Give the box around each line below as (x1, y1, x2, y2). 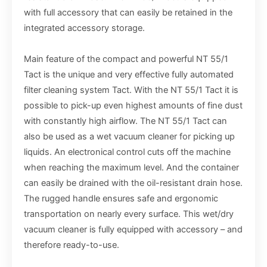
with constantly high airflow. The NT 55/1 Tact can (24, 115, 227, 126)
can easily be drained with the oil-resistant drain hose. (24, 177, 243, 188)
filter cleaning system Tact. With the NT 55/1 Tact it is (24, 84, 238, 95)
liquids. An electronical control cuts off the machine (24, 146, 231, 157)
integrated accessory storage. (24, 23, 145, 34)
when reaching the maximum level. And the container (24, 162, 239, 173)
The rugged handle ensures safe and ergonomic (24, 193, 218, 204)
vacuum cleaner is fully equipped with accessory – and (24, 223, 243, 235)
